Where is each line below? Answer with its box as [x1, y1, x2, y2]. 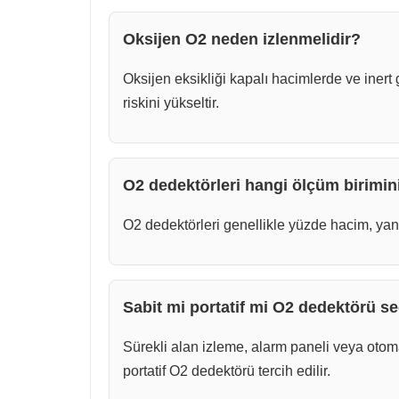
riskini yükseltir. [123, 95, 219, 111]
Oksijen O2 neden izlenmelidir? [123, 30, 361, 49]
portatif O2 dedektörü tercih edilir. [123, 363, 330, 379]
